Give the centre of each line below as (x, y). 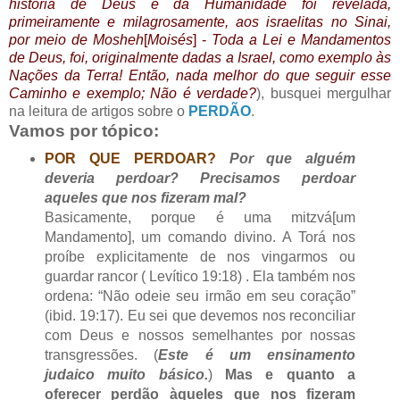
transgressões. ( (101, 355)
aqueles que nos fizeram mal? (145, 198)
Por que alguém (292, 159)
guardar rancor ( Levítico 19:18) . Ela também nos (200, 277)
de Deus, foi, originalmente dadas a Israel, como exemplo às (200, 58)
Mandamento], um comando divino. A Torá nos (200, 237)
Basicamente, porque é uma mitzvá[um (200, 218)
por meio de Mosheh (76, 40)
